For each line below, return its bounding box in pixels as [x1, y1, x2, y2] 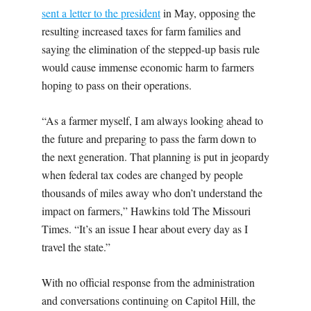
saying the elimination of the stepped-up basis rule [42, 41, 260, 56]
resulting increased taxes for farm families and [42, 23, 241, 38]
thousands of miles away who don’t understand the [42, 185, 262, 200]
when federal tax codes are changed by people [42, 167, 243, 182]
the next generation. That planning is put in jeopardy [42, 149, 269, 164]
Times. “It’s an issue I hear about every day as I [42, 221, 248, 236]
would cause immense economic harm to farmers [42, 59, 254, 74]
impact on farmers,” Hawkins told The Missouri [42, 203, 251, 218]
